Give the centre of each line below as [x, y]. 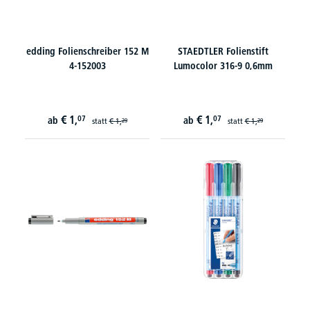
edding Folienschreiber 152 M [87, 51]
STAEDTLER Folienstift [223, 51]
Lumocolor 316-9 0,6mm [223, 66]
